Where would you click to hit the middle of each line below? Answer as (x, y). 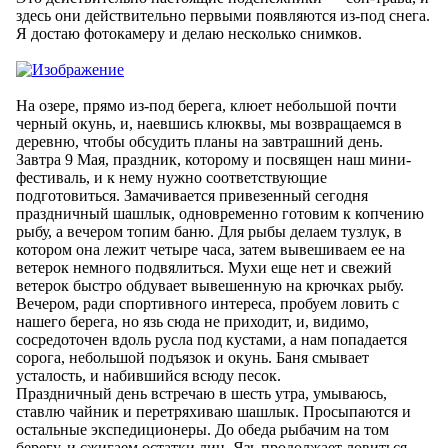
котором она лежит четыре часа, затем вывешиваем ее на (210, 249)
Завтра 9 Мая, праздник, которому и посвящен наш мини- (213, 159)
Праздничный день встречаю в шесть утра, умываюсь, (201, 393)
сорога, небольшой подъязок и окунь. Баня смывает (192, 357)
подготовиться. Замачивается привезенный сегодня (192, 195)
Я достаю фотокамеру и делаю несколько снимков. (189, 33)
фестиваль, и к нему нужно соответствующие (171, 177)
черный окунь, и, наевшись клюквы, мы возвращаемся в (209, 123)
